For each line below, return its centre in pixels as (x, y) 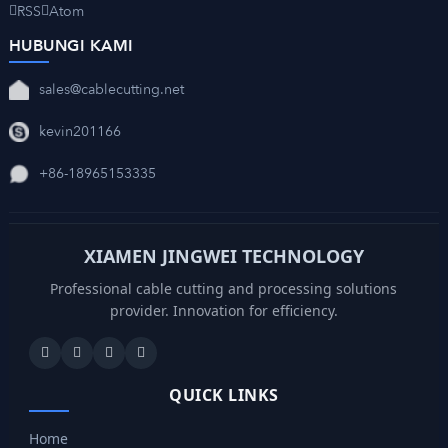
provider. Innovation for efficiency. (223, 311)
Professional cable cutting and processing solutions (224, 289)
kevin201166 (79, 131)
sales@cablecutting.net (111, 89)
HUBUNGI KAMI (71, 46)
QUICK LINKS (224, 395)
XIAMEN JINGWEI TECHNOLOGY (223, 256)
